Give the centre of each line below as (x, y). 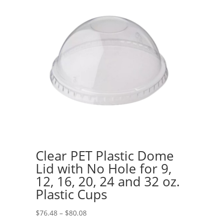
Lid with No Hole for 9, (103, 169)
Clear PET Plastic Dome (105, 156)
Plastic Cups (71, 194)
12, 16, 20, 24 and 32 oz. (108, 182)
